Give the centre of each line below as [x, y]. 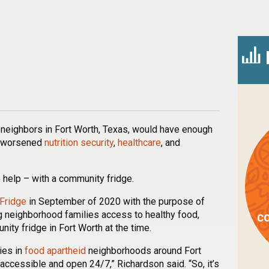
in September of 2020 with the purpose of [116, 201]
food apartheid [55, 250]
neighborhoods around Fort [144, 250]
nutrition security [79, 142]
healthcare [139, 142]
